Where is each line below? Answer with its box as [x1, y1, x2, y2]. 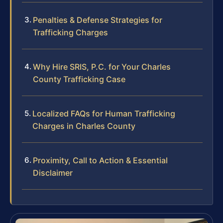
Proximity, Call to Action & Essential [33, 155, 168, 165]
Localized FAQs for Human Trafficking [32, 108, 175, 118]
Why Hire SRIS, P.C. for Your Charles [33, 61, 171, 72]
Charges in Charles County [32, 120, 135, 131]
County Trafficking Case [33, 74, 125, 84]
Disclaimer [33, 167, 73, 178]
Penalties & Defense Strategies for [33, 14, 162, 25]
